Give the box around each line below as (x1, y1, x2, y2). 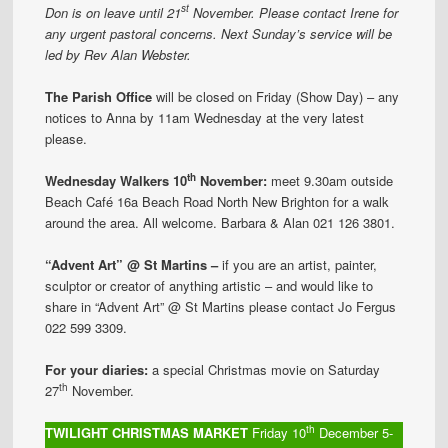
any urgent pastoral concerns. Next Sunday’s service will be (45, 23, 393, 43)
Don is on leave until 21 (45, 2, 182, 22)
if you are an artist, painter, (218, 255, 378, 275)
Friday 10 (248, 423, 307, 443)
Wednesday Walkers (45, 170, 174, 190)
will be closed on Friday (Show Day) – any (152, 86, 400, 106)
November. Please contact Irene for (189, 2, 399, 22)
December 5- (315, 423, 394, 443)
